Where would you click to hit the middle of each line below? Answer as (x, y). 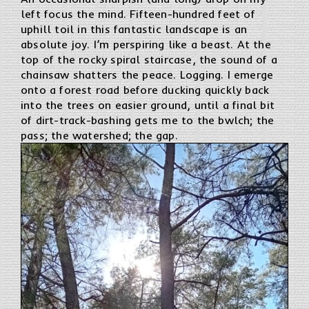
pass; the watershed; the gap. (99, 135)
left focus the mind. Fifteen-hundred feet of (138, 13)
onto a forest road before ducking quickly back (145, 89)
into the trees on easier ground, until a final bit (148, 104)
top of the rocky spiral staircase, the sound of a (149, 59)
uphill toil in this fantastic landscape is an (134, 29)
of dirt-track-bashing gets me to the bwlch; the (148, 120)
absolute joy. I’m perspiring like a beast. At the (146, 44)
